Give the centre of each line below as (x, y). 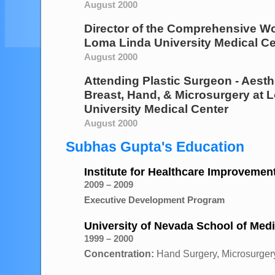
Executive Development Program (154, 200)
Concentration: (119, 254)
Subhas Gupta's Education (155, 147)
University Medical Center (156, 109)
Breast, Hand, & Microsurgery (167, 95)
